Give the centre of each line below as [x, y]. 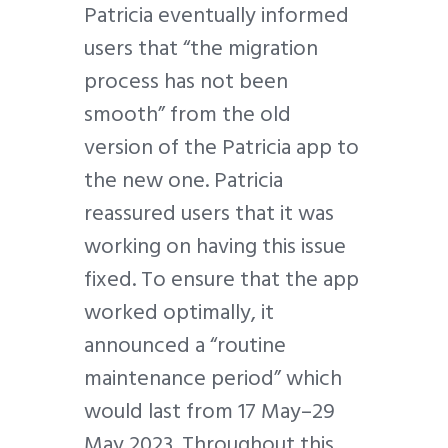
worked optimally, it [179, 312]
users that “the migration [201, 48]
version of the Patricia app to [221, 147]
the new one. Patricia [183, 180]
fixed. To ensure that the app [221, 279]
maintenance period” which [213, 378]
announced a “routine [185, 345]
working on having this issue [215, 246]
